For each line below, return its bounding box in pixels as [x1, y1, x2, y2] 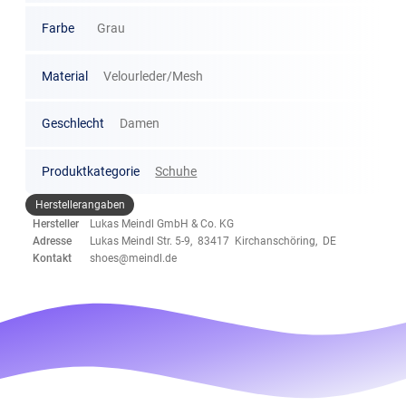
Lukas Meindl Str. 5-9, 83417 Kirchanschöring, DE [90, 235, 337, 248]
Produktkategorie [41, 164, 140, 179]
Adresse [33, 235, 72, 248]
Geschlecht [41, 116, 104, 131]
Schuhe [155, 164, 198, 179]
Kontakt [33, 252, 72, 266]
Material [41, 68, 88, 83]
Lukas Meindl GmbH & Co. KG [90, 217, 235, 231]
